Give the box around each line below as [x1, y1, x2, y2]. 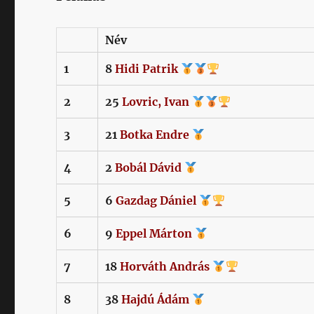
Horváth [120, 259, 168, 273]
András [170, 259, 213, 273]
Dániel [160, 193, 200, 207]
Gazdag [116, 193, 158, 207]
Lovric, [122, 94, 162, 109]
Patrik [142, 61, 182, 76]
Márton [149, 226, 196, 240]
